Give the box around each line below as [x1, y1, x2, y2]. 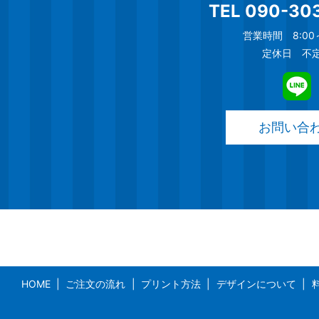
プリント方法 [141, 278, 202, 291]
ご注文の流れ [66, 278, 126, 291]
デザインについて [216, 278, 296, 291]
